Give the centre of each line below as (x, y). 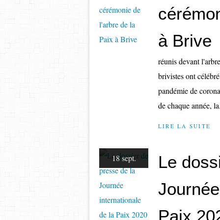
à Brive (185, 41)
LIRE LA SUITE (185, 126)
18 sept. (124, 158)
